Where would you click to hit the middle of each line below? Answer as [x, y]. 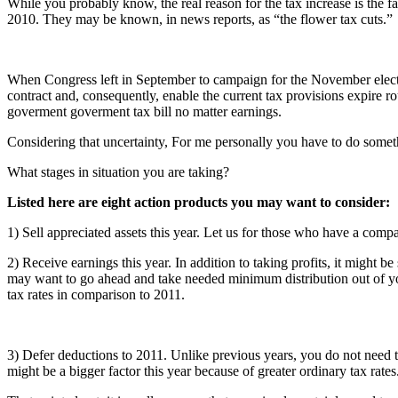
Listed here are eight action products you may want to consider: [199, 202]
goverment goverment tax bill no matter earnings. [144, 111]
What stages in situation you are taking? [118, 171]
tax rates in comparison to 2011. [96, 294]
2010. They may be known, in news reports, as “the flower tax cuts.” [200, 19]
